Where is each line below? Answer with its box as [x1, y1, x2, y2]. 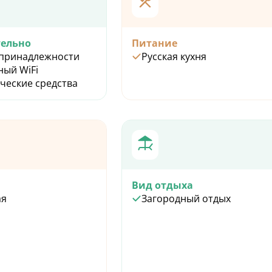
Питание [132, 36, 177, 50]
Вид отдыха [132, 178, 193, 192]
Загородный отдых [141, 192, 231, 206]
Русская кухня [141, 50, 206, 64]
